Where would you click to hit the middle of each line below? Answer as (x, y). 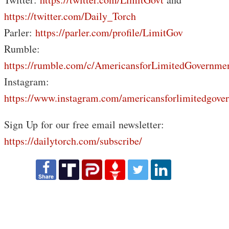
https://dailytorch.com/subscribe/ (73, 141)
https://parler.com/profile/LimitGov (109, 32)
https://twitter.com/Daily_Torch (70, 16)
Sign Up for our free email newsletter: (84, 124)
